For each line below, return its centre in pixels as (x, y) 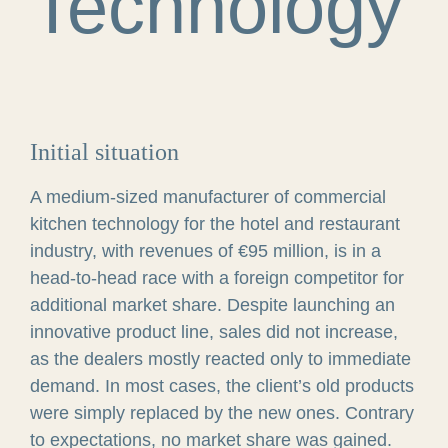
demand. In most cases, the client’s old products (221, 386)
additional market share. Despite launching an (212, 305)
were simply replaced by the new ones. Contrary (221, 413)
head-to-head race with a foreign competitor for (216, 278)
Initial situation (104, 152)
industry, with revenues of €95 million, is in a (205, 251)
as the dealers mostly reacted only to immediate (220, 359)
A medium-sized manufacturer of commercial (207, 197)
